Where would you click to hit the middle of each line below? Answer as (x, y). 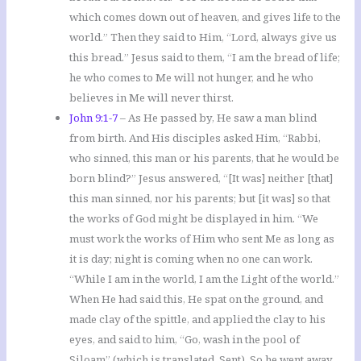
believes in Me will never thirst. (152, 98)
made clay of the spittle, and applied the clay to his (198, 320)
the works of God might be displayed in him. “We (194, 219)
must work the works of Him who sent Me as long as (202, 239)
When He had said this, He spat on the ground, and (197, 299)
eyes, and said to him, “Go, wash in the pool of (185, 340)
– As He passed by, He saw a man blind (218, 118)
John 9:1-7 (94, 118)
